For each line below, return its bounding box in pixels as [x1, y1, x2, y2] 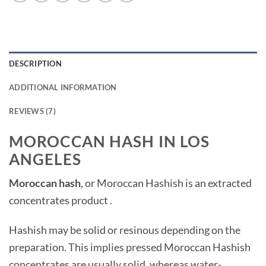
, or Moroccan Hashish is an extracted [81, 176, 252, 190]
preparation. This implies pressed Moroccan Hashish [9, 240, 251, 254]
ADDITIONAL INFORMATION [9, 82, 117, 92]
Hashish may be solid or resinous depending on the [9, 223, 240, 236]
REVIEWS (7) [9, 106, 56, 116]
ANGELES [9, 150, 81, 168]
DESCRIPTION [9, 58, 62, 68]
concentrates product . [9, 194, 112, 207]
